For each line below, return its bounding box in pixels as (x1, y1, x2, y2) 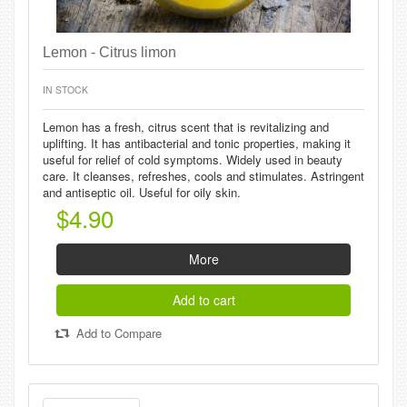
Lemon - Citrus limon (43, 45, 176, 61)
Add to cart (172, 291, 235, 310)
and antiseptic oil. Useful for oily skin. (43, 184, 241, 202)
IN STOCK (43, 83, 88, 97)
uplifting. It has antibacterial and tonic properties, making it (43, 134, 351, 153)
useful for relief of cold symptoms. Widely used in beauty (43, 151, 342, 169)
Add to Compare (73, 324, 162, 342)
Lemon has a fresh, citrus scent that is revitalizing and (43, 118, 329, 136)
